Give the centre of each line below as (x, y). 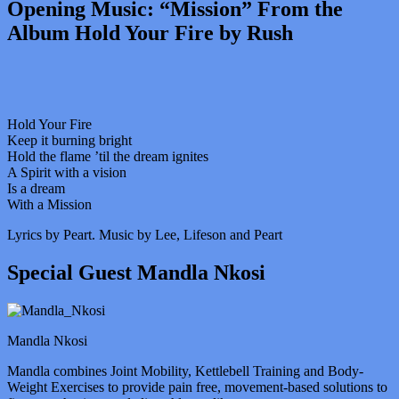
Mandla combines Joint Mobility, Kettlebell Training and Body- (185, 370)
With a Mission (49, 204)
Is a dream (36, 188)
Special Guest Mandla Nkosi (136, 272)
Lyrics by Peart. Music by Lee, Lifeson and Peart (145, 234)
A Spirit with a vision (67, 172)
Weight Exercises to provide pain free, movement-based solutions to (197, 387)
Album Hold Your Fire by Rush (150, 33)
